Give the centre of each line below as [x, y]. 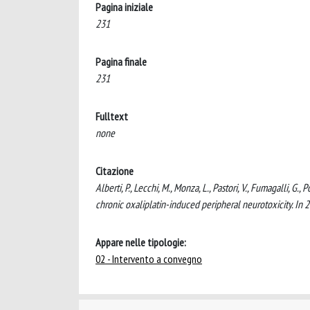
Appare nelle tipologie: [141, 242]
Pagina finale [121, 61]
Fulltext [112, 116]
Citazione [115, 171]
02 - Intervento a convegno [149, 258]
